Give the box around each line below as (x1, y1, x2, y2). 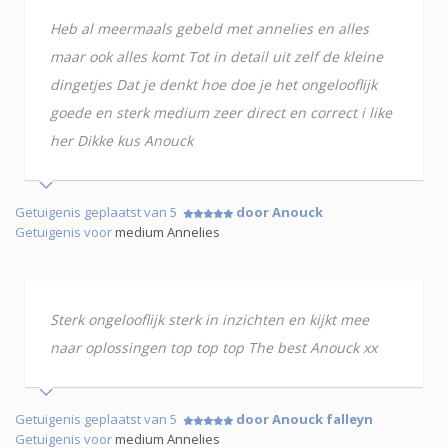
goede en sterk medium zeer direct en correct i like (50, 102, 392, 122)
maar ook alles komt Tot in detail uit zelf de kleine (50, 46, 383, 66)
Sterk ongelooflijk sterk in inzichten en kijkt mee (50, 309, 369, 329)
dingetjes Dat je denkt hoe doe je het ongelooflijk (50, 74, 377, 94)
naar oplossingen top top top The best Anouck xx (50, 337, 377, 357)
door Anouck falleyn (236, 409, 373, 428)
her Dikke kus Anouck (50, 130, 193, 150)
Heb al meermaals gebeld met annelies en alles (50, 18, 369, 38)
